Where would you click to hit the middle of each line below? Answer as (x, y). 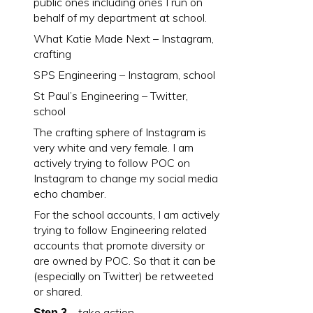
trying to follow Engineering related (120, 230)
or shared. (58, 291)
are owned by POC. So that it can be (125, 260)
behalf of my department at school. (120, 17)
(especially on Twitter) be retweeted (124, 276)
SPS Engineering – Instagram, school (124, 74)
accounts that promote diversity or (119, 245)
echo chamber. (70, 193)
